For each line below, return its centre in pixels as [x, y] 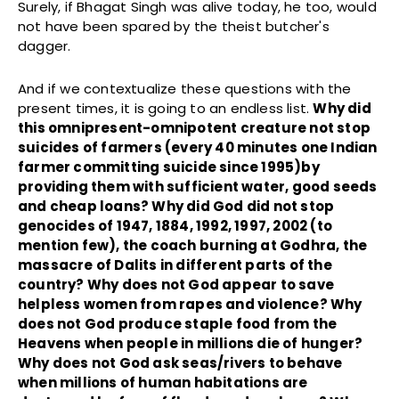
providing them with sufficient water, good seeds [198, 186]
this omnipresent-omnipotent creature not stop [195, 127]
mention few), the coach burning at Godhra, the [193, 245]
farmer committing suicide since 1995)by [169, 167]
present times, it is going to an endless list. [166, 108]
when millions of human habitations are [163, 382]
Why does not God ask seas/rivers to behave [180, 362]
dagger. [45, 45]
